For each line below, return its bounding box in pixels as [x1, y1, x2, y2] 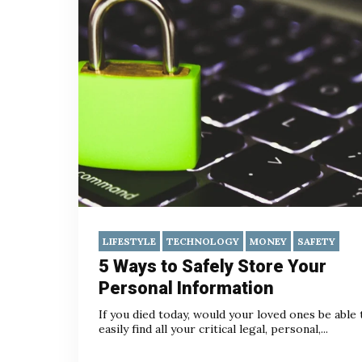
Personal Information [99, 278, 274, 299]
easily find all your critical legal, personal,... [99, 322, 328, 337]
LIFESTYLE [103, 235, 156, 248]
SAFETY [297, 235, 335, 248]
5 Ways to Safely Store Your [99, 256, 326, 277]
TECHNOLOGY [166, 235, 239, 248]
